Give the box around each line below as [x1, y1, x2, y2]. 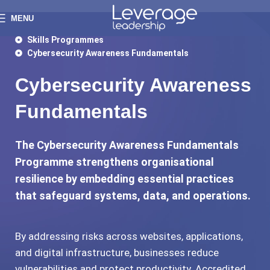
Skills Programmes [27, 35, 104, 45]
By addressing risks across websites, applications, [15, 230, 243, 242]
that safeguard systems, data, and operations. [15, 189, 253, 202]
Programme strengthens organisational [15, 155, 214, 168]
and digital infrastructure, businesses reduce [15, 246, 219, 259]
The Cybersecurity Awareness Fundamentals [15, 139, 239, 151]
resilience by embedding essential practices [15, 172, 234, 185]
